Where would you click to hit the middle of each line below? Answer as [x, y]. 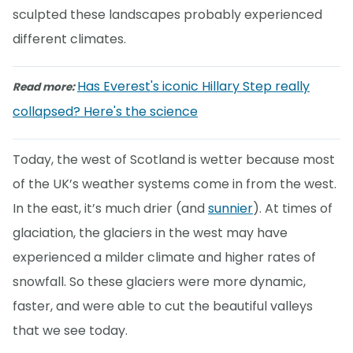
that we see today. [70, 330]
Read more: [45, 87]
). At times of [293, 208]
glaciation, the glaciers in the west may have [150, 232]
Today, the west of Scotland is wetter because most [174, 159]
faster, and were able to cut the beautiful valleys [163, 306]
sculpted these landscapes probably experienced [167, 14]
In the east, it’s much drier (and [110, 208]
